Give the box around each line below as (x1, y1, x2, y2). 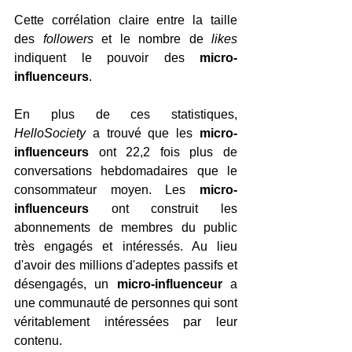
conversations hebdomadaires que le (14, 164, 237, 178)
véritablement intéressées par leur (14, 315, 237, 328)
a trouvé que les (86, 126, 200, 140)
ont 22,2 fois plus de (89, 145, 237, 159)
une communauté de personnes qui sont (14, 296, 237, 310)
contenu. (14, 334, 62, 347)
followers (42, 32, 93, 46)
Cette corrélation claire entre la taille (14, 13, 237, 27)
